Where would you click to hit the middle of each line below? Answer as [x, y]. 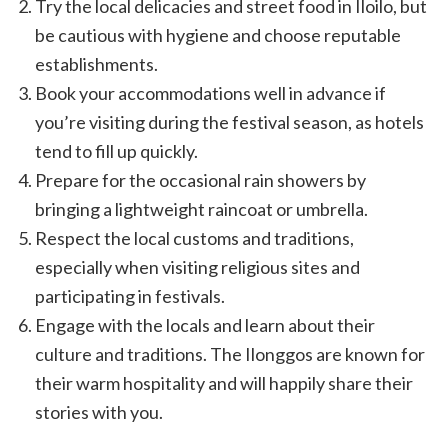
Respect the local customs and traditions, [194, 237]
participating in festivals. [130, 295]
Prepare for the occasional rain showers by [200, 179]
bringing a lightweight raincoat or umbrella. [201, 208]
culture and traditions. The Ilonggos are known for [230, 353]
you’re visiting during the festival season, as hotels [229, 121]
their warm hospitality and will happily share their [224, 382]
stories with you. [99, 411]
